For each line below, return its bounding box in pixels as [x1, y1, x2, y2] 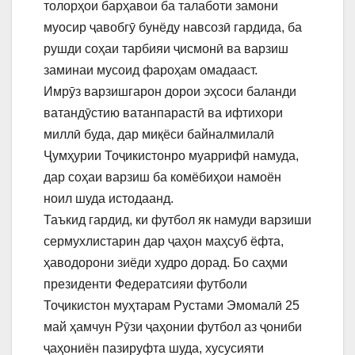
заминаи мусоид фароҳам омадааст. [44, 63, 258, 77]
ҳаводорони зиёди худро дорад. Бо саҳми [44, 255, 288, 269]
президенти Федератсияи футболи [44, 277, 247, 291]
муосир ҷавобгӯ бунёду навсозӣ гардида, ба [44, 20, 302, 34]
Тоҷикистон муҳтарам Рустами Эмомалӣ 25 [44, 298, 300, 312]
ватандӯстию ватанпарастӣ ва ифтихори [44, 105, 283, 120]
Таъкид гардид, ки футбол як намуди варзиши [44, 212, 311, 227]
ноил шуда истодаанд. [44, 191, 174, 205]
